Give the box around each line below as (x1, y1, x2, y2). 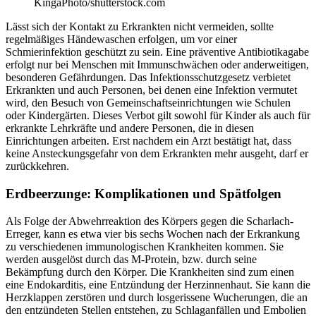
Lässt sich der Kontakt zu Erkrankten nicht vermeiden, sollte (6, 20, 274, 33)
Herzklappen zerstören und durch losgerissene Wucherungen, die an (6, 291, 308, 303)
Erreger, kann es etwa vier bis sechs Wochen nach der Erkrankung (6, 227, 300, 240)
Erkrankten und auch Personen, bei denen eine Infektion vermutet (6, 84, 297, 97)
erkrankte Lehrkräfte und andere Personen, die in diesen (6, 122, 254, 135)
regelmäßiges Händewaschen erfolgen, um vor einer (6, 33, 237, 46)
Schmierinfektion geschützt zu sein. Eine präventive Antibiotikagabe (6, 46, 309, 59)
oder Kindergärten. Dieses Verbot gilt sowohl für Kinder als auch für (6, 109, 310, 122)
